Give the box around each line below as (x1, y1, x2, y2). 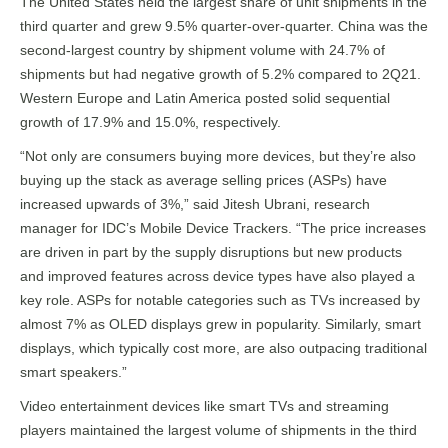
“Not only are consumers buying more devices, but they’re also (20, 148, 416, 164)
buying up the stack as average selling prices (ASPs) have (20, 172, 387, 188)
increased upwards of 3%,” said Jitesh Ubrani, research (20, 196, 370, 212)
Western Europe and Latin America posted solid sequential (20, 90, 390, 106)
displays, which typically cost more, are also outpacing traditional (20, 340, 427, 356)
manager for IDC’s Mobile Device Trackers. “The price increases (20, 220, 426, 236)
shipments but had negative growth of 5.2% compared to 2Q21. (20, 66, 421, 82)
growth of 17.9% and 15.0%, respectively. (20, 114, 281, 130)
